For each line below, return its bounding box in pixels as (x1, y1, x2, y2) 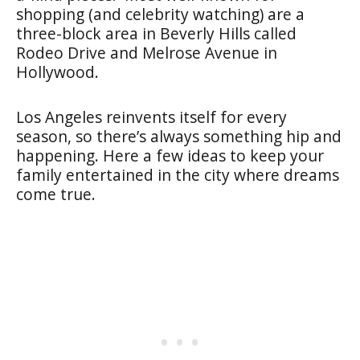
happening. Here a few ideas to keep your (16, 145, 324, 166)
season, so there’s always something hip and (16, 125, 342, 147)
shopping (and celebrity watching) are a (16, 3, 305, 25)
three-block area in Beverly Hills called (16, 22, 297, 44)
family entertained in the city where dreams (16, 164, 339, 186)
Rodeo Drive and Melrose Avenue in (16, 42, 277, 63)
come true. (16, 183, 96, 205)
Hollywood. (16, 61, 103, 83)
